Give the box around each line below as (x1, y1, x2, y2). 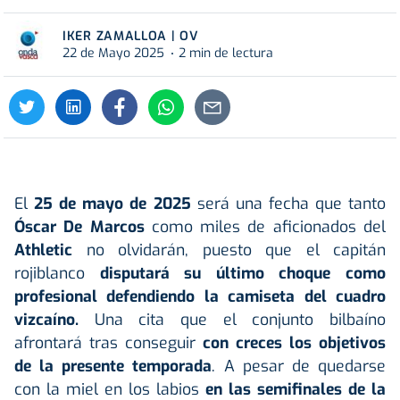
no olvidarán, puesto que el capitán (72, 239, 386, 261)
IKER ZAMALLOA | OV (62, 28, 199, 45)
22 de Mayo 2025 (62, 45, 164, 62)
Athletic (14, 239, 72, 261)
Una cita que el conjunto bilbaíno (79, 309, 386, 330)
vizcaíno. (14, 309, 79, 330)
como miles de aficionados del (144, 216, 387, 237)
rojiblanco (14, 262, 100, 284)
